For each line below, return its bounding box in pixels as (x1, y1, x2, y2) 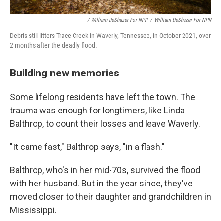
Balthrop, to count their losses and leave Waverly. (10, 118, 200, 129)
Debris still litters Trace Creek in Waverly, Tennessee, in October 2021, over (10, 32, 211, 39)
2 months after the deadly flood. (10, 41, 97, 49)
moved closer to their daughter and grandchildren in (10, 191, 211, 202)
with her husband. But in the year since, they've (10, 178, 193, 188)
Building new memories (10, 67, 119, 79)
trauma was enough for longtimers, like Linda (10, 105, 184, 115)
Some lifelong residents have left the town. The (10, 92, 195, 102)
